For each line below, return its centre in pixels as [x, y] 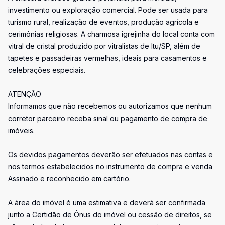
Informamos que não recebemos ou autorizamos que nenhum [110, 106]
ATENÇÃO [25, 94]
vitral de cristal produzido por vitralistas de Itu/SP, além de [104, 46]
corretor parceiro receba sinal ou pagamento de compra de [108, 118]
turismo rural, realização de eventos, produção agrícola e [103, 22]
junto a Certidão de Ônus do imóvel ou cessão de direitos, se [110, 215]
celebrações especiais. [47, 70]
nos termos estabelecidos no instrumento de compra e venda [110, 166]
